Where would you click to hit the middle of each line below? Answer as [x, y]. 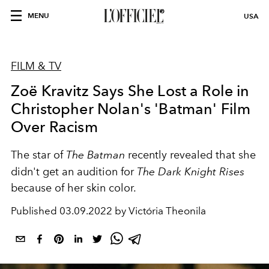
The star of [38, 155]
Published [35, 211]
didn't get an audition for [74, 172]
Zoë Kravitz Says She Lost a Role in [130, 91]
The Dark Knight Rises [191, 171]
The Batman [95, 155]
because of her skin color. [75, 188]
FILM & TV [36, 66]
